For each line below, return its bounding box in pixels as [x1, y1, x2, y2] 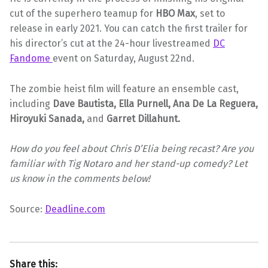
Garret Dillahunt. [106, 112, 180, 124]
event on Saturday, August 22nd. [53, 52, 194, 64]
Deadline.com [45, 203, 105, 215]
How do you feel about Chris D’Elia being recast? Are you [10, 143, 254, 155]
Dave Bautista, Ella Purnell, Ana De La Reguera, [53, 98, 258, 109]
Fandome [10, 52, 53, 64]
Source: [10, 203, 45, 215]
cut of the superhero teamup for [10, 7, 156, 19]
